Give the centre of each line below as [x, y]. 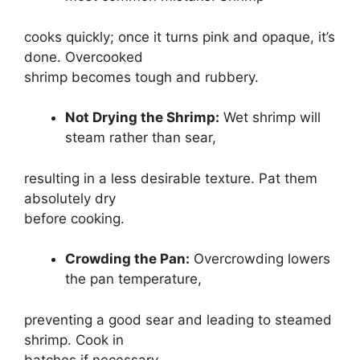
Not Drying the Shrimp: [142, 118]
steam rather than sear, [141, 138]
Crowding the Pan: [127, 259]
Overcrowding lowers [260, 259]
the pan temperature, [133, 279]
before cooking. [74, 218]
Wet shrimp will [270, 118]
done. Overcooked [84, 57]
